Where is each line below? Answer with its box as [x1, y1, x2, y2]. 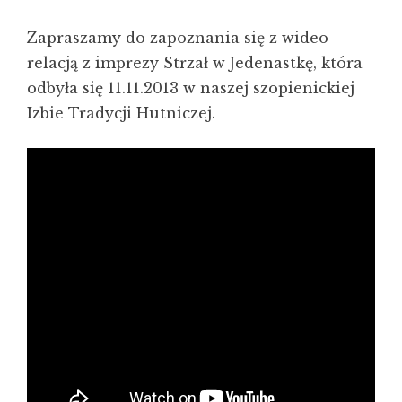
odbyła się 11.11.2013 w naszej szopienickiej [27, 79, 354, 97]
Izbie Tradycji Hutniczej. [27, 104, 215, 122]
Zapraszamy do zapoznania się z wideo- [27, 29, 335, 47]
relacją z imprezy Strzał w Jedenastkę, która [27, 54, 363, 72]
